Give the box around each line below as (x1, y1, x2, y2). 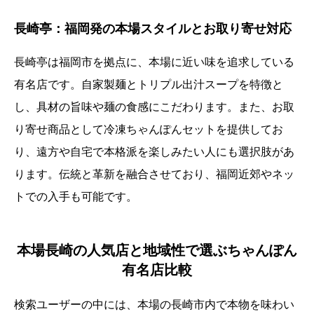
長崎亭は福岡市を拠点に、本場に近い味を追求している (14, 56, 294, 69)
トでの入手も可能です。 (14, 191, 137, 203)
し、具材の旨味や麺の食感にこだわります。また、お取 (14, 101, 294, 114)
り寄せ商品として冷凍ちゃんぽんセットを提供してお (14, 123, 283, 136)
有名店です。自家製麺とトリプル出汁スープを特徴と (14, 78, 283, 91)
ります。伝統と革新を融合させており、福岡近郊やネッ (14, 168, 294, 181)
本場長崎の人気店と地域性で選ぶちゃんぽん (17, 243, 297, 259)
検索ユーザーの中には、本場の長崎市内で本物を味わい (14, 299, 294, 311)
